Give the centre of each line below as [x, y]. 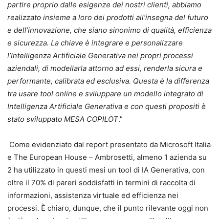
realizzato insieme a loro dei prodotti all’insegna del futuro [108, 17]
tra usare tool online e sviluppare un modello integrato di [105, 93]
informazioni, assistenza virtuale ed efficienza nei [93, 195]
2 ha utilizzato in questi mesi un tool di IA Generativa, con [106, 170]
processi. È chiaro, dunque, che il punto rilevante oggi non [108, 208]
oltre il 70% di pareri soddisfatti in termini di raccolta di [101, 182]
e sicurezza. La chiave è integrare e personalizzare [95, 43]
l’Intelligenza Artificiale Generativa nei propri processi [100, 55]
